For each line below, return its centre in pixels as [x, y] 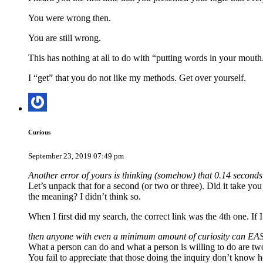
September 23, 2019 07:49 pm [76, 156]
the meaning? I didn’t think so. [85, 197]
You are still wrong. [65, 38]
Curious [39, 132]
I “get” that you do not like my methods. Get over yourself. [137, 78]
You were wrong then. [70, 18]
